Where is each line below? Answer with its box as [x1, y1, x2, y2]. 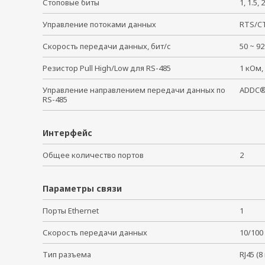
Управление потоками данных [43, 19, 156, 30]
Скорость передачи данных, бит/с [43, 41, 171, 51]
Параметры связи [43, 183, 122, 194]
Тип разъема [43, 249, 91, 260]
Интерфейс [43, 127, 92, 138]
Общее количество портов [43, 150, 144, 160]
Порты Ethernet [43, 205, 99, 216]
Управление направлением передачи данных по [43, 85, 225, 95]
